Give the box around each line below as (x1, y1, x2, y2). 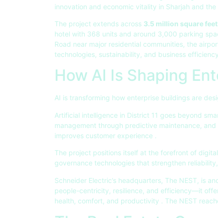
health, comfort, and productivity (54, 196, 161, 205)
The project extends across (54, 19, 144, 28)
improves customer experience (54, 131, 155, 140)
